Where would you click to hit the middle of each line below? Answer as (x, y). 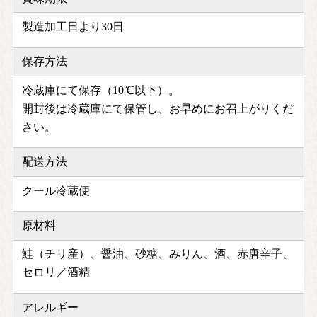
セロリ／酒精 (56, 272)
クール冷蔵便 (56, 190)
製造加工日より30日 (73, 26)
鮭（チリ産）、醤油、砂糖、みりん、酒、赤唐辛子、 (158, 254)
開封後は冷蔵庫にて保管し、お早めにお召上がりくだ (158, 108)
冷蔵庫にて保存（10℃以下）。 (101, 90)
